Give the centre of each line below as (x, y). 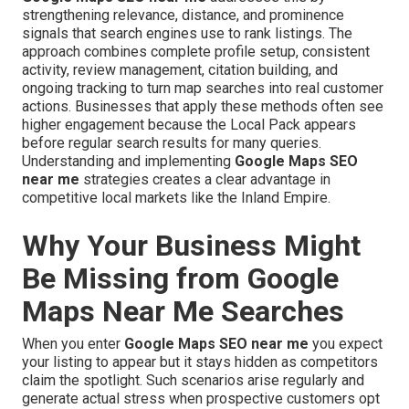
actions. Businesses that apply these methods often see (203, 107)
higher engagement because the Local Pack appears (189, 125)
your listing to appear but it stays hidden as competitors (200, 362)
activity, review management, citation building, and (180, 70)
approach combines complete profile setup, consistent (196, 52)
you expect (346, 344)
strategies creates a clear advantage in (205, 180)
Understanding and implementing (128, 162)
